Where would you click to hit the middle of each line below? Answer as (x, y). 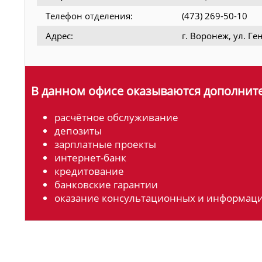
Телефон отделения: (89, 15)
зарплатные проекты (105, 144)
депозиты (78, 131)
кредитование (89, 171)
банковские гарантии (106, 185)
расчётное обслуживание (116, 118)
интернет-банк (90, 158)
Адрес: (59, 35)
